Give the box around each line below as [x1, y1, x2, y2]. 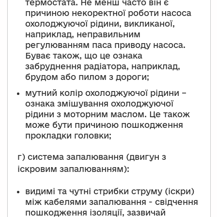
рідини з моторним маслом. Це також [25, 109, 190, 119]
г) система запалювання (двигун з [17, 152, 166, 162]
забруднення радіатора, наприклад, [25, 62, 180, 71]
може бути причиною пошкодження [25, 120, 183, 130]
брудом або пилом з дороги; [25, 72, 149, 82]
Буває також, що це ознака [25, 51, 142, 61]
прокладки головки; [25, 131, 111, 140]
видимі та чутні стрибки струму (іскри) [25, 186, 194, 196]
